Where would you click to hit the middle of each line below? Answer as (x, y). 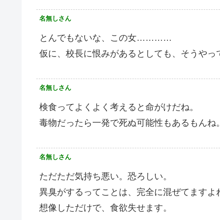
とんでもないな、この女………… (106, 38)
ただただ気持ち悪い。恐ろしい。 (106, 176)
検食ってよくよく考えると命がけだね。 (119, 107)
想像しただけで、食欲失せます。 (106, 207)
